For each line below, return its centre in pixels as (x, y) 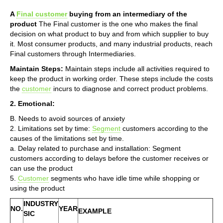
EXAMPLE (95, 211)
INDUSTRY (41, 203)
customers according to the (164, 128)
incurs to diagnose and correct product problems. (130, 88)
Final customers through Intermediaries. (73, 54)
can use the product (41, 168)
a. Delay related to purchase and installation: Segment (95, 148)
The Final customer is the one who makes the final (117, 24)
